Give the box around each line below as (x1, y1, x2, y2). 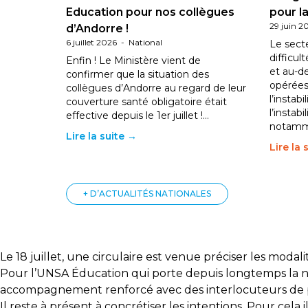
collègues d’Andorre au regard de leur (66, 82, 246, 94)
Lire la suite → (66, 130, 137, 142)
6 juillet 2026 (66, 37, 117, 47)
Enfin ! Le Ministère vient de (66, 54, 201, 67)
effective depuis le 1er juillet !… (66, 109, 209, 122)
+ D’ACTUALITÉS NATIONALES (83, 188, 211, 199)
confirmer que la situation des (66, 68, 209, 80)
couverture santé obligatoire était (66, 96, 227, 108)
